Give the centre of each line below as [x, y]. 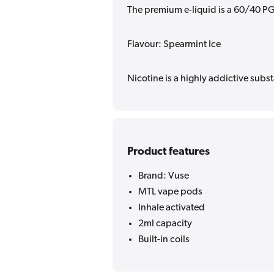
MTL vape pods [170, 192]
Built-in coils [164, 239]
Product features [168, 152]
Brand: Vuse [164, 176]
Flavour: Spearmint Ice [174, 44]
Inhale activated [172, 208]
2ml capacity [165, 224]
